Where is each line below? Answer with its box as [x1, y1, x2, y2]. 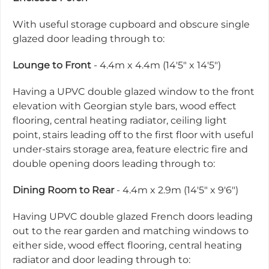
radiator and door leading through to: [13, 254, 190, 265]
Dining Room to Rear [13, 184, 114, 196]
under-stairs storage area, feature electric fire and [13, 144, 248, 155]
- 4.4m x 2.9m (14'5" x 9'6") [114, 184, 238, 196]
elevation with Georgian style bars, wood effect [13, 100, 237, 112]
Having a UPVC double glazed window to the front [13, 86, 255, 97]
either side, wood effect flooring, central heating [13, 240, 242, 251]
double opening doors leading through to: [13, 158, 215, 169]
